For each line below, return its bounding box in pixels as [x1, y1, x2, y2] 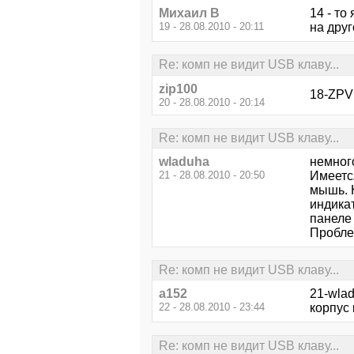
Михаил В [159, 6, 220, 21]
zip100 [159, 81, 198, 96]
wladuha [159, 155, 209, 168]
